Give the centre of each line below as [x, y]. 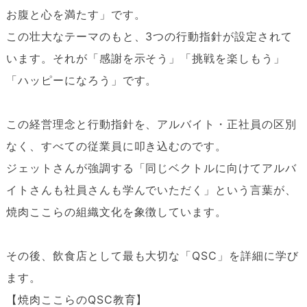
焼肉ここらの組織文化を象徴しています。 [116, 211]
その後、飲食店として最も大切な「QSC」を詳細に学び [152, 255]
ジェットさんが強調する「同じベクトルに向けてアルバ [151, 168]
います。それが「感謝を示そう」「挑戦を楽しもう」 [145, 58]
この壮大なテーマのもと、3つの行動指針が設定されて [149, 36]
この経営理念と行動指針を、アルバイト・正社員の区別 [151, 124]
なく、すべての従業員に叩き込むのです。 [116, 146]
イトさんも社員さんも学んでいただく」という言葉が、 [151, 189]
